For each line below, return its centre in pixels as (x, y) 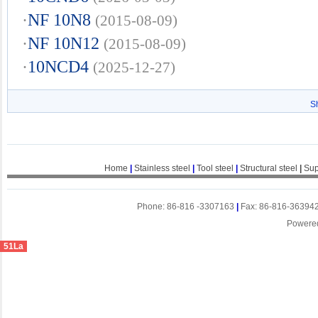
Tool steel (215, 168)
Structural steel (268, 168)
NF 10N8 (59, 20)
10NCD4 (58, 66)
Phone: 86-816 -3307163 (187, 207)
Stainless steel (162, 168)
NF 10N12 (64, 43)
